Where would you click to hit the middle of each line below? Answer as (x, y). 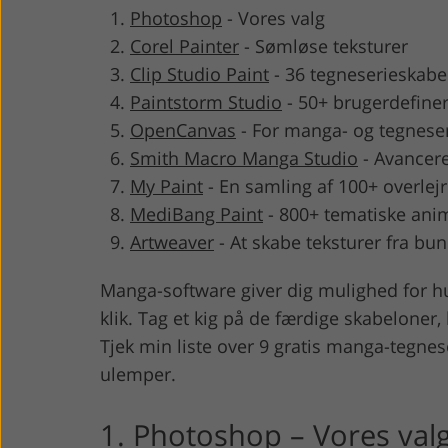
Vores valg (281, 17)
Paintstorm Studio (206, 101)
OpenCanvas (183, 129)
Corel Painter (184, 45)
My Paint (166, 185)
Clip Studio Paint (199, 73)
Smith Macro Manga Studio (244, 157)
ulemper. (138, 373)
